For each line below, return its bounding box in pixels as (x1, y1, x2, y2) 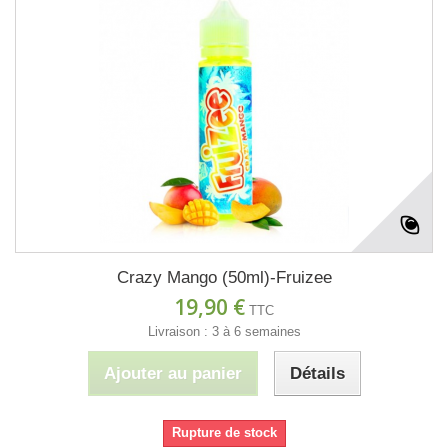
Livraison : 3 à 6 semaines (147, 324, 301, 340)
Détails (289, 364, 345, 384)
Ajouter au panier (103, 364, 242, 384)
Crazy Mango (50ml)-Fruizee (116, 268, 332, 288)
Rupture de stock (171, 425, 277, 441)
